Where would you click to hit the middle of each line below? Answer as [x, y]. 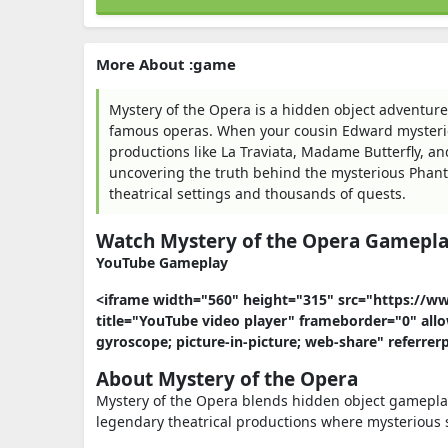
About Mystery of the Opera [227, 379]
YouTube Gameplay [162, 262]
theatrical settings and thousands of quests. [257, 193]
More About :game [166, 64]
